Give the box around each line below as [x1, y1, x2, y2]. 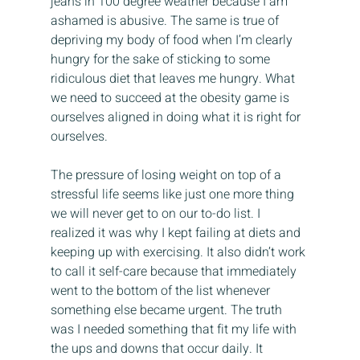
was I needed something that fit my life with [50, 320, 300, 340]
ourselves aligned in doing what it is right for [50, 108, 304, 128]
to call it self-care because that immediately [50, 262, 300, 282]
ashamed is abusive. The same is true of [50, 11, 282, 31]
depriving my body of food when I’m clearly [50, 31, 296, 51]
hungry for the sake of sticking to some [50, 50, 273, 70]
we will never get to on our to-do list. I [50, 204, 264, 224]
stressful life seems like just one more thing [50, 185, 297, 205]
